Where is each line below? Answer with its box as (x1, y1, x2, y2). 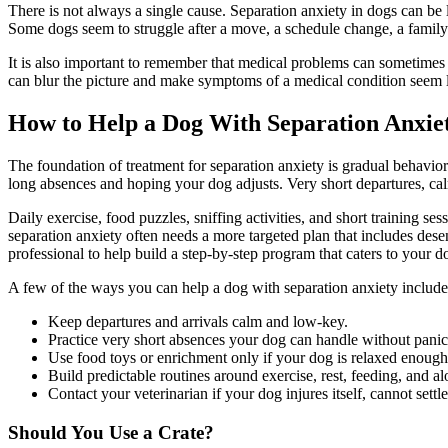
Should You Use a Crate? (8, 421, 214, 443)
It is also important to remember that (8, 54, 238, 72)
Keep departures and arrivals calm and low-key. (48, 313, 348, 331)
